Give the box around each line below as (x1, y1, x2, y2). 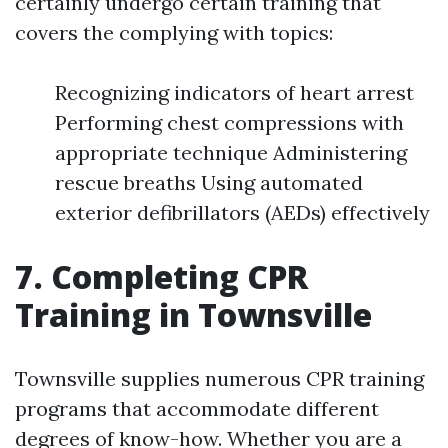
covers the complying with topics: (15, 20, 333, 46)
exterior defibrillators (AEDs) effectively (55, 200, 430, 226)
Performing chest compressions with (55, 110, 404, 136)
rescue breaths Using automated (55, 170, 363, 196)
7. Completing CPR (15, 255, 308, 299)
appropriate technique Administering (55, 140, 407, 166)
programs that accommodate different (15, 396, 379, 422)
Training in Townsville (15, 293, 372, 337)
